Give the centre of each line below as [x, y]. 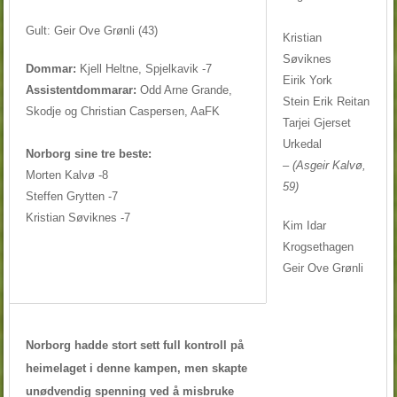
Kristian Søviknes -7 [79, 218]
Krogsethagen [318, 246]
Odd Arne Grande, [184, 90]
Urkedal [302, 144]
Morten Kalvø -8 [66, 175]
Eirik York [307, 81]
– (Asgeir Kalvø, [324, 166]
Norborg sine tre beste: [88, 154]
